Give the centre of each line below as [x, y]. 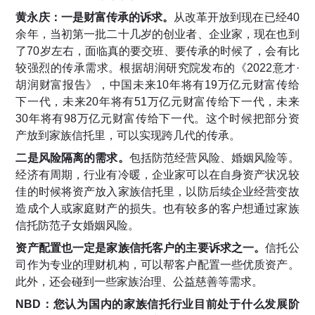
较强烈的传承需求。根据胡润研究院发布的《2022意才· [157, 68]
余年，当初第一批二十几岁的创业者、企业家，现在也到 [157, 34]
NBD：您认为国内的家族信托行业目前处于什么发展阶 [157, 304]
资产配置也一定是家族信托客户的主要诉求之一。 [141, 248]
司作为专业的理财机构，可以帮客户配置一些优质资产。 [157, 265]
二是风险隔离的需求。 [72, 158]
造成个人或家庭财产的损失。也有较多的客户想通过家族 [157, 209]
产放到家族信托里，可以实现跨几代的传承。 [128, 136]
